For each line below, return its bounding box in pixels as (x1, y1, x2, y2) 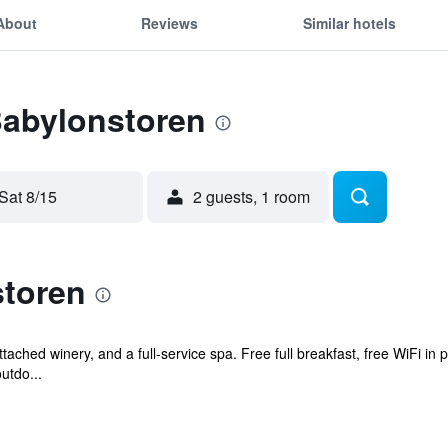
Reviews (141, 12, 199, 33)
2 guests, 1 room (193, 185, 310, 208)
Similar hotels (302, 12, 396, 33)
